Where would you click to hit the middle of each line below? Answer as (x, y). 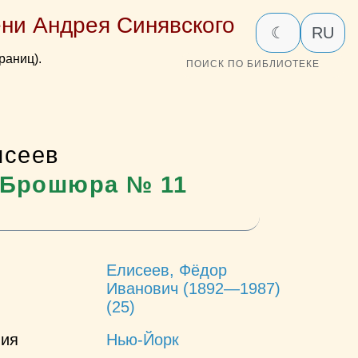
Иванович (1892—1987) (193, 288)
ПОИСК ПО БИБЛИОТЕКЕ (253, 64)
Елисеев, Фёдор (166, 270)
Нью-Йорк (142, 339)
